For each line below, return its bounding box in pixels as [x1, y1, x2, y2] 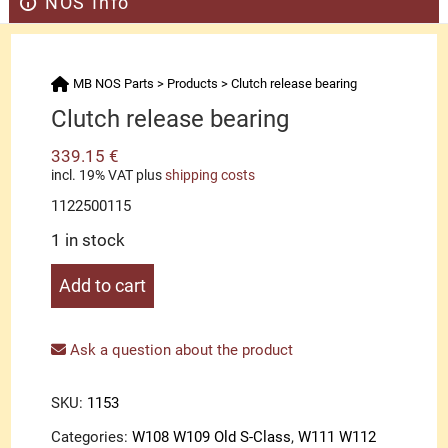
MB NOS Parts [73, 76, 155, 92]
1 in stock [51, 231, 126, 251]
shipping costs [165, 167, 256, 184]
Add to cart [59, 275, 147, 297]
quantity [50, 338, 105, 357]
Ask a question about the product [66, 341, 294, 360]
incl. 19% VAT [51, 167, 134, 184]
